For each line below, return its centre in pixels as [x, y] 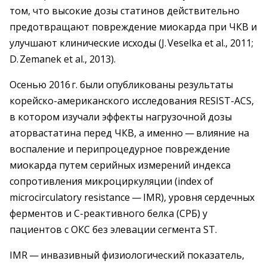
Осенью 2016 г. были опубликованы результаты [121, 85]
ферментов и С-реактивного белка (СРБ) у [108, 213]
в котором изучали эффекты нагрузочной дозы [121, 117]
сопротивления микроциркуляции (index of [111, 181]
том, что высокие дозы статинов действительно [125, 11]
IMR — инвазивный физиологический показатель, [127, 255]
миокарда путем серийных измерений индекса [120, 165]
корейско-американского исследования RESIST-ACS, [132, 101]
